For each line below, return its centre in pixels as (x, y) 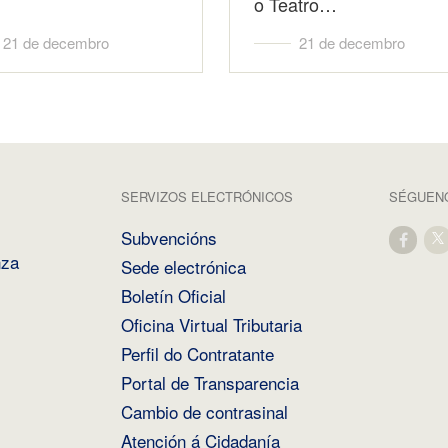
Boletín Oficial (174, 295)
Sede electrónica (184, 266)
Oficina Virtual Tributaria (212, 324)
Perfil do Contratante (198, 353)
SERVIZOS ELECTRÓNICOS (207, 196)
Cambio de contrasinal (205, 411)
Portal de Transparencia (210, 382)
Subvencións (169, 237)
